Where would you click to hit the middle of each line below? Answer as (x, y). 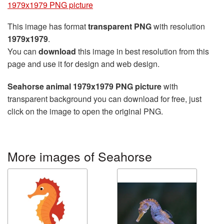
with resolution (178, 26)
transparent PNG (120, 26)
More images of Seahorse (80, 156)
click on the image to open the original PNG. (85, 111)
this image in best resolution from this (142, 51)
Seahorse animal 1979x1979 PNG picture (84, 86)
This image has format (48, 26)
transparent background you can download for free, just (104, 99)
